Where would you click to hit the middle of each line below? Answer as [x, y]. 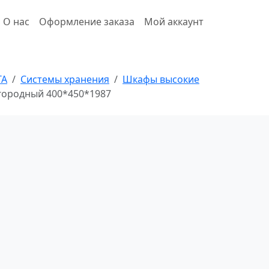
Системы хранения [65, 79]
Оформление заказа [87, 22]
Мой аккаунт [174, 22]
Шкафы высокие [161, 79]
